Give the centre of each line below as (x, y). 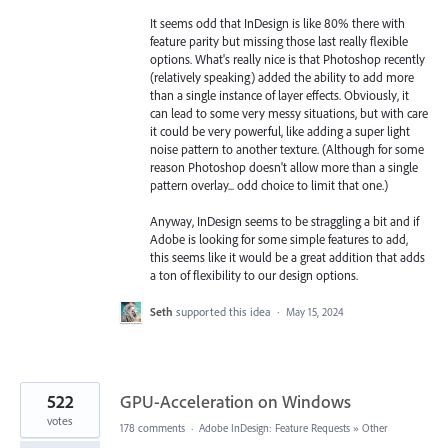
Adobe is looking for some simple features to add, (279, 239)
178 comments (152, 428)
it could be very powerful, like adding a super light (280, 130)
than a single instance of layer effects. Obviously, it (279, 94)
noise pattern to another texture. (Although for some (287, 148)
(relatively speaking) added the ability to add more (282, 76)
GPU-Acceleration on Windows (235, 402)
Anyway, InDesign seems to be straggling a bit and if (284, 221)
